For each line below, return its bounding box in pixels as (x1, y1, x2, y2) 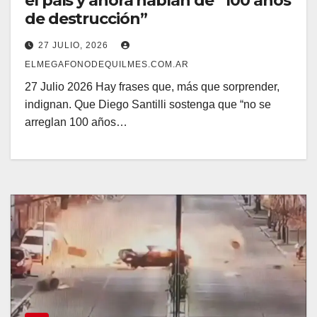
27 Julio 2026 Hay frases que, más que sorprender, (25, 80, 279, 93)
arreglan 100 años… (25, 115, 127, 128)
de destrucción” (25, 8, 147, 28)
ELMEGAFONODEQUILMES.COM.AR (25, 59, 189, 69)
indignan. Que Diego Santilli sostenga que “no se (25, 98, 271, 110)
